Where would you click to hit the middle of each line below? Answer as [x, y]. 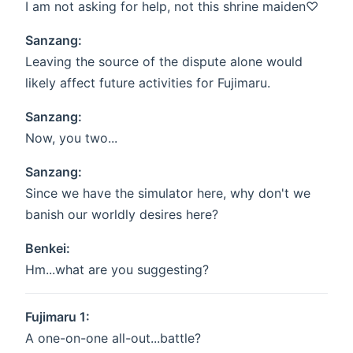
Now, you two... [71, 138]
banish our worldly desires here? [122, 215]
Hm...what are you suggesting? [117, 270]
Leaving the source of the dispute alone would [164, 62]
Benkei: [48, 249]
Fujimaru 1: [58, 317]
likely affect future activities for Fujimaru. [148, 83]
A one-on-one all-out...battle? [113, 338]
